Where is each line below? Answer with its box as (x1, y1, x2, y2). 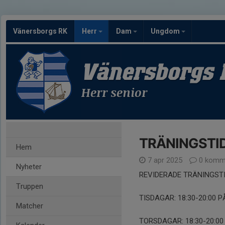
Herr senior (81, 84, 147, 100)
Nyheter (16, 162, 42, 171)
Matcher (16, 201, 43, 210)
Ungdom (151, 27, 181, 35)
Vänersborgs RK (13, 27, 67, 35)
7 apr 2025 (146, 156, 184, 165)
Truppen (16, 182, 43, 191)
